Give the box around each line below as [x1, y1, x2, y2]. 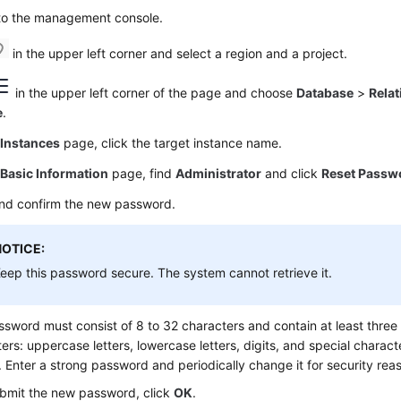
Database [296, 85, 354, 100]
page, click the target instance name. [60, 135, 283, 150]
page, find [108, 166, 176, 181]
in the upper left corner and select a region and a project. [9, 46, 348, 61]
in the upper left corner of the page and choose [12, 85, 297, 100]
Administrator [175, 166, 262, 181]
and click [261, 166, 322, 181]
